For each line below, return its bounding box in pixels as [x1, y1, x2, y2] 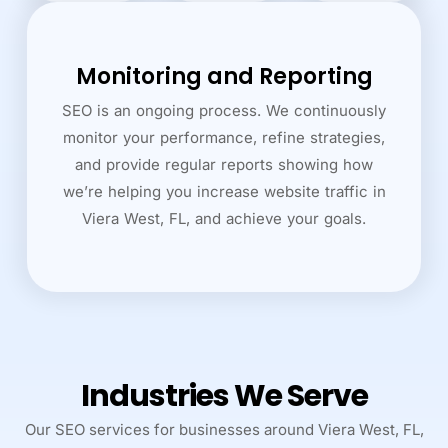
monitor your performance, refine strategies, [63, 127, 385, 147]
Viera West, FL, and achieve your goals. [82, 208, 366, 228]
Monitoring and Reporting [75, 60, 373, 92]
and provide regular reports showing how [75, 154, 373, 174]
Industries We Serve [80, 374, 368, 417]
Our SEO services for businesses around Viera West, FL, [24, 419, 424, 439]
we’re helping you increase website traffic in [62, 181, 386, 201]
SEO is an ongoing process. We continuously [62, 100, 386, 120]
